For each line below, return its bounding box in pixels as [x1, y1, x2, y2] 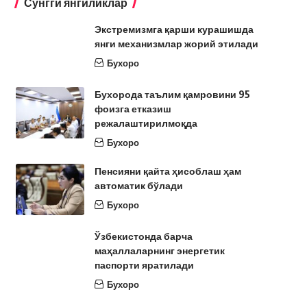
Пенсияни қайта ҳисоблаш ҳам [94, 165, 241, 177]
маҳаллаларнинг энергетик [94, 245, 225, 256]
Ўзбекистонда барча [94, 230, 193, 242]
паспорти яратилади [94, 259, 194, 271]
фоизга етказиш [94, 103, 171, 114]
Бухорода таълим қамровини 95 [94, 88, 250, 100]
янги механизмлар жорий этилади [94, 38, 258, 49]
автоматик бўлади [94, 180, 183, 191]
